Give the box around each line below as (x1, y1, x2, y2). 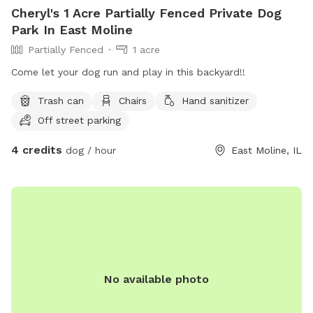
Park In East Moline (11, 22, 133, 37)
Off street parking (38, 114, 121, 126)
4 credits (11, 143, 62, 156)
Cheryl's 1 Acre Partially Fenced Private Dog (11, 5, 282, 20)
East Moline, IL (231, 144, 302, 156)
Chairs (119, 94, 147, 106)
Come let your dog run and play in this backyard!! (11, 66, 245, 78)
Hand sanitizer (182, 94, 249, 106)
